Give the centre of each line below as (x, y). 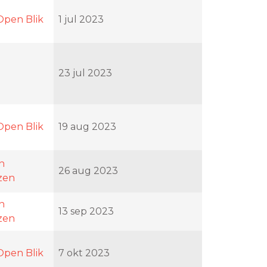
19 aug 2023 (87, 126)
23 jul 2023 (85, 73)
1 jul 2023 (81, 19)
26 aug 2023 (88, 170)
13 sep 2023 (86, 211)
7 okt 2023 (84, 253)
